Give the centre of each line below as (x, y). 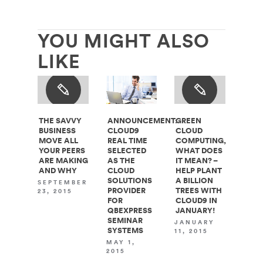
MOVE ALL (59, 141)
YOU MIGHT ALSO (124, 40)
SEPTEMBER (63, 182)
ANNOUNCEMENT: (142, 121)
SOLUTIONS (129, 181)
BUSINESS (58, 131)
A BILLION (195, 181)
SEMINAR (125, 221)
